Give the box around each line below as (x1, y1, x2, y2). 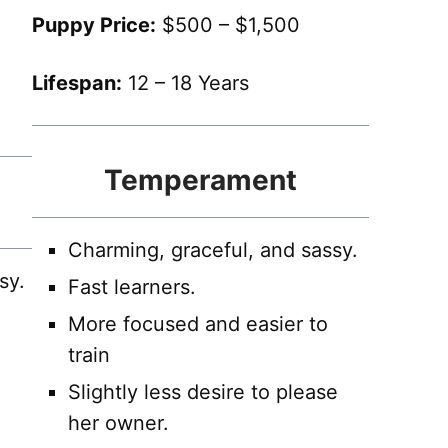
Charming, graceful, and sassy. (67, 238, 358, 263)
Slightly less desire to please (67, 380, 338, 405)
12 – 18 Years (121, 71, 249, 96)
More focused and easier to (67, 312, 328, 337)
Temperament (103, 163, 297, 198)
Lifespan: (31, 71, 122, 96)
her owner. (67, 411, 169, 436)
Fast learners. (67, 275, 196, 300)
